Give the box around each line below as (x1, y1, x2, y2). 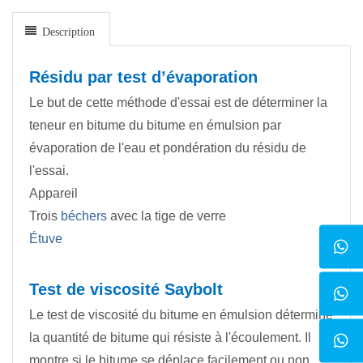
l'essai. (29, 164, 69, 178)
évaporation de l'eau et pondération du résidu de (29, 141, 306, 156)
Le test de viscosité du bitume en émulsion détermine (29, 308, 333, 322)
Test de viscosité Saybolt (29, 280, 223, 299)
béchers (61, 209, 107, 224)
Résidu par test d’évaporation (29, 68, 258, 87)
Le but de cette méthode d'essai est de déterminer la (29, 96, 327, 110)
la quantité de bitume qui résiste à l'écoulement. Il (29, 331, 311, 345)
